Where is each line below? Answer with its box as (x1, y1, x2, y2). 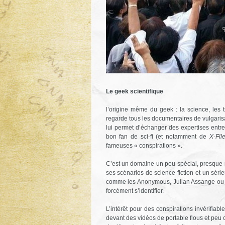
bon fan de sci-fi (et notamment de (105, 133, 209, 140)
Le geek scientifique (105, 87, 163, 95)
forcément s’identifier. (105, 187, 164, 194)
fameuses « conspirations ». (105, 142, 182, 149)
